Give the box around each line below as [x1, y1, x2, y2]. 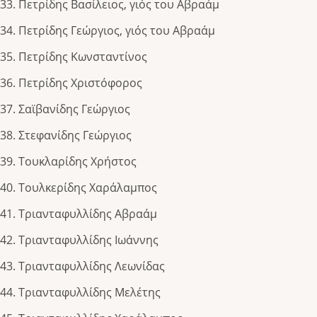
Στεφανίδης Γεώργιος [18, 127, 132, 144]
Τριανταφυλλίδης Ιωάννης [18, 232, 158, 248]
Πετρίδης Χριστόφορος [18, 75, 142, 91]
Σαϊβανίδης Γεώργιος [18, 101, 130, 117]
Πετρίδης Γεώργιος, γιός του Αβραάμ [18, 23, 215, 39]
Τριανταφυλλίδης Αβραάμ [18, 206, 157, 222]
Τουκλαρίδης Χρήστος [18, 154, 137, 170]
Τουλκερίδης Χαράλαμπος [18, 180, 157, 196]
